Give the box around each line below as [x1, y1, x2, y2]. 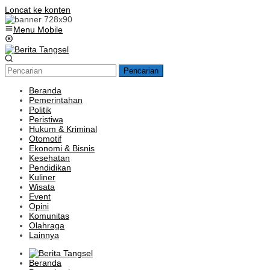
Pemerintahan [29, 95, 83, 105]
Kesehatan [29, 153, 70, 163]
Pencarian [124, 66, 159, 75]
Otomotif [29, 134, 61, 143]
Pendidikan [29, 163, 71, 172]
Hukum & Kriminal [29, 124, 97, 134]
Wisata [29, 182, 55, 192]
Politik [29, 105, 51, 115]
